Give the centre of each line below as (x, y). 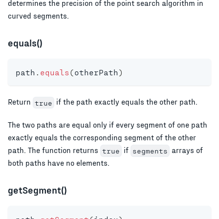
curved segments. (38, 16)
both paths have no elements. (59, 163)
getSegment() (37, 190)
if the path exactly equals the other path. (126, 102)
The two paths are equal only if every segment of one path (108, 124)
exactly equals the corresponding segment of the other (102, 137)
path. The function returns (54, 150)
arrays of (186, 150)
